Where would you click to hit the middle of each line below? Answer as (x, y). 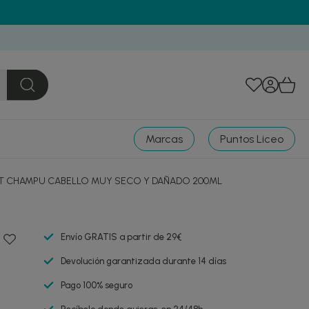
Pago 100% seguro (96, 285)
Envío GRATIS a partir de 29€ (121, 237)
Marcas (164, 139)
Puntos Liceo (252, 139)
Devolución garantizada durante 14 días (143, 261)
